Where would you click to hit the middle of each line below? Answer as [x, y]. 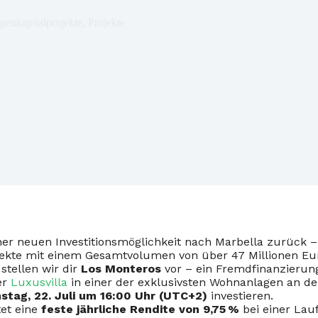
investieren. [240, 296]
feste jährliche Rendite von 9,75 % [140, 309]
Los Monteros [121, 269]
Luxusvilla [39, 282]
